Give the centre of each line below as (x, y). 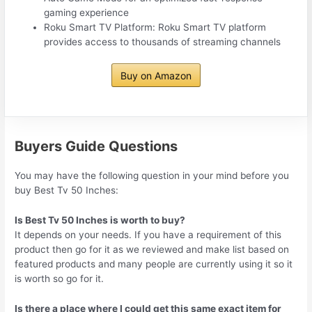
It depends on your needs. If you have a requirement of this (148, 235)
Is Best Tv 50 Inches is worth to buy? (100, 220)
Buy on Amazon (156, 76)
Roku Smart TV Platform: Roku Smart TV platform (155, 27)
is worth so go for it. (60, 279)
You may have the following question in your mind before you (152, 176)
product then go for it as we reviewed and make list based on (152, 250)
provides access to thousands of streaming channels (163, 41)
